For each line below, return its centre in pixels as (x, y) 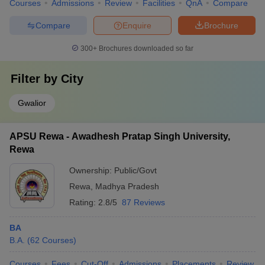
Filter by (36, 79)
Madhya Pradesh (127, 186)
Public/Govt (135, 170)
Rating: (84, 202)
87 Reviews (143, 202)
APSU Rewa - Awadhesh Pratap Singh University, (120, 136)
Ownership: (92, 170)
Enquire (137, 25)
